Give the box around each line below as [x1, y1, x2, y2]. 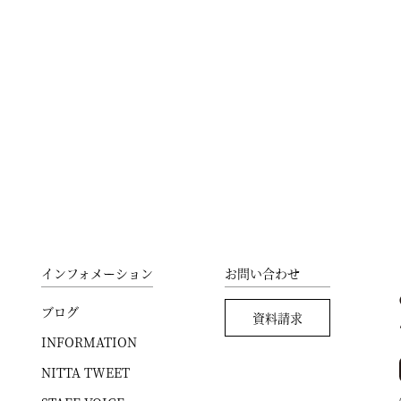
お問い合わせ [225, 264, 300, 282]
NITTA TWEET [41, 363, 130, 381]
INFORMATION [41, 333, 137, 351]
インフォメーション [41, 264, 153, 282]
